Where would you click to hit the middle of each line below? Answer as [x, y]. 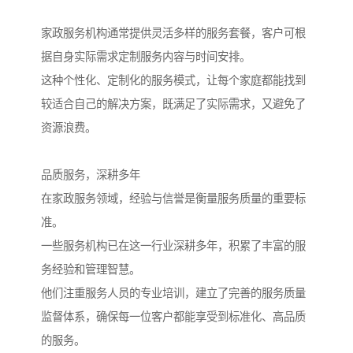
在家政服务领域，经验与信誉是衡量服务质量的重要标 [173, 199]
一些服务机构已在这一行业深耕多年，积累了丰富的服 [173, 246]
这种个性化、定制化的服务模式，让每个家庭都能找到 [173, 81]
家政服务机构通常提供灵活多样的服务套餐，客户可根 [173, 33]
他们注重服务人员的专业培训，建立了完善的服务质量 [173, 294]
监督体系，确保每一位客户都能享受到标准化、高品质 [173, 317]
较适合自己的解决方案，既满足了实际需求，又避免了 [173, 104]
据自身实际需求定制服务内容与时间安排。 [146, 57]
